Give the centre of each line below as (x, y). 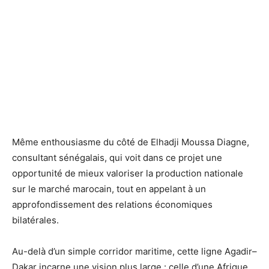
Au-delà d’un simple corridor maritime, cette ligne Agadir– (134, 251)
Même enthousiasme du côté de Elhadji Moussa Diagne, (131, 142)
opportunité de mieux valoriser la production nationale (128, 173)
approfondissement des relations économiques (112, 204)
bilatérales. (35, 220)
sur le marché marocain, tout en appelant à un (109, 189)
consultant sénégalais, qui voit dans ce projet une (117, 157)
